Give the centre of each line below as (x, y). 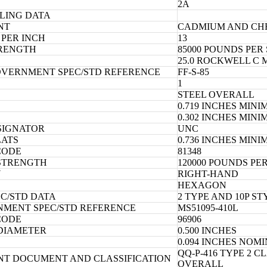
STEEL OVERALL (216, 94)
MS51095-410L (208, 207)
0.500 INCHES (207, 230)
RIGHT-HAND (208, 173)
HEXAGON (202, 185)
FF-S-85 (193, 72)
